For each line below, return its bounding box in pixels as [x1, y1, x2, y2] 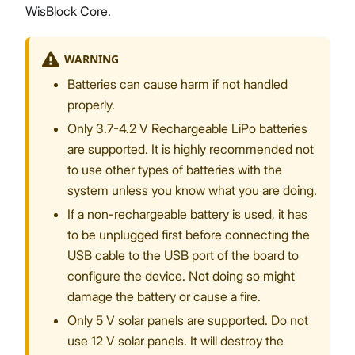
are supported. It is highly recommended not [67, 141, 314, 158]
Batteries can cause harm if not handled [67, 76, 288, 93]
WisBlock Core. [25, 3, 111, 20]
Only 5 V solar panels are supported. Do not [67, 312, 308, 329]
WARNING [63, 51, 119, 67]
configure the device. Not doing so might [67, 268, 295, 284]
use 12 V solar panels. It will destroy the [67, 333, 284, 349]
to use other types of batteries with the [67, 162, 282, 178]
